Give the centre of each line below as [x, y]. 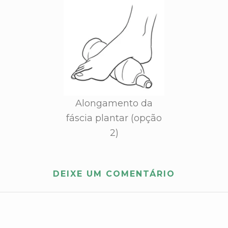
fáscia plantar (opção [114, 118]
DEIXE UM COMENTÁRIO [114, 174]
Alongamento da [114, 103]
